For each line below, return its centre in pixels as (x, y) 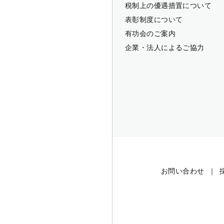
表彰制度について (154, 19)
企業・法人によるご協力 (165, 47)
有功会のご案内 (150, 33)
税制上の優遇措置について (168, 5)
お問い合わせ (182, 171)
